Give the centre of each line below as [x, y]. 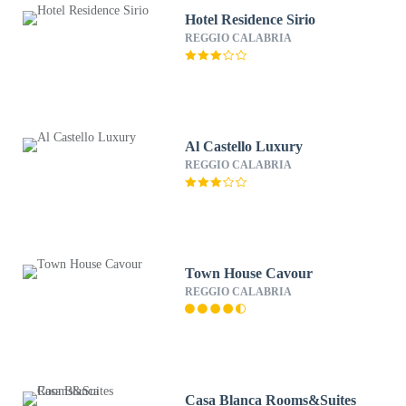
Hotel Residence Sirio [251, 19]
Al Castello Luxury [244, 146]
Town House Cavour [249, 273]
